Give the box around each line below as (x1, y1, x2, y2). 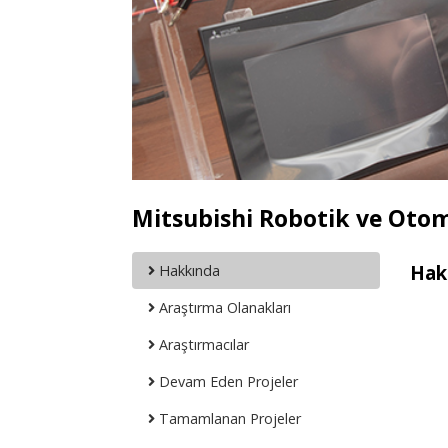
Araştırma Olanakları (155, 298, 291, 317)
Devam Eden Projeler (155, 372, 298, 391)
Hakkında (155, 261, 220, 280)
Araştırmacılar (155, 335, 249, 354)
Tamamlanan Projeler (155, 409, 301, 428)
